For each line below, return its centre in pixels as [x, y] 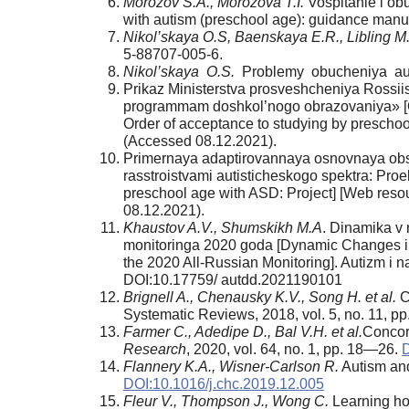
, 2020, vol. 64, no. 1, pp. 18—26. [294, 349]
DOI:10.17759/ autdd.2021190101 [233, 279]
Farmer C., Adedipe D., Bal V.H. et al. [243, 331]
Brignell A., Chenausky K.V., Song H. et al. [260, 297]
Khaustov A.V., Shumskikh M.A [223, 227]
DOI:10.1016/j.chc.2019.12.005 [224, 383]
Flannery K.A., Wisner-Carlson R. [231, 366]
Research [155, 349]
